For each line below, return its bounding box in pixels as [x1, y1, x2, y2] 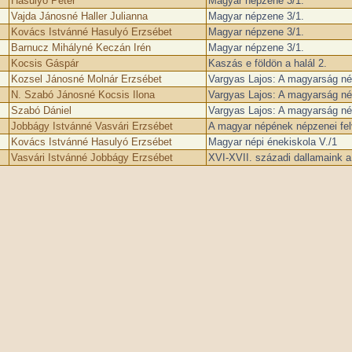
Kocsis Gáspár [10, 57, 79, 69]
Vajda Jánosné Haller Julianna [10, 10, 148, 22]
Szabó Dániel [10, 104, 71, 116]
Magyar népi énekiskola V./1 [207, 136, 337, 148]
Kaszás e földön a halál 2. [207, 57, 327, 69]
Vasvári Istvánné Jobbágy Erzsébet [10, 152, 173, 163]
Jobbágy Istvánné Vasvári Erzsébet [10, 120, 173, 132]
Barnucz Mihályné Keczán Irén [10, 42, 151, 53]
